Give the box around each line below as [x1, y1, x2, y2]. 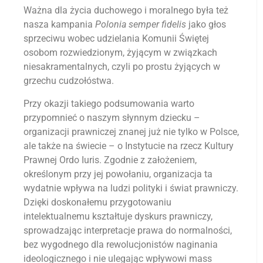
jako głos [186, 19, 226, 31]
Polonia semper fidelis [95, 19, 186, 31]
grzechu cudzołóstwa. [23, 75, 114, 87]
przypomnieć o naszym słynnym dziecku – [23, 112, 200, 123]
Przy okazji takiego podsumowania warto [23, 97, 194, 109]
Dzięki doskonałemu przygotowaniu [23, 196, 171, 208]
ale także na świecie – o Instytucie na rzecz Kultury [23, 140, 234, 151]
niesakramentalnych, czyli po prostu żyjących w [23, 61, 220, 73]
